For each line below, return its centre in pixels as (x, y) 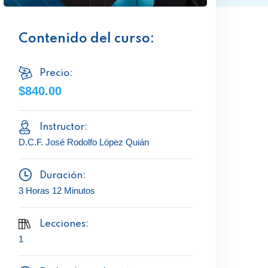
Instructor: (63, 127)
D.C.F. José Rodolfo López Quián (84, 142)
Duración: (63, 176)
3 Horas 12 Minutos (57, 191)
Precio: (56, 73)
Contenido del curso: (86, 39)
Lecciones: (64, 224)
